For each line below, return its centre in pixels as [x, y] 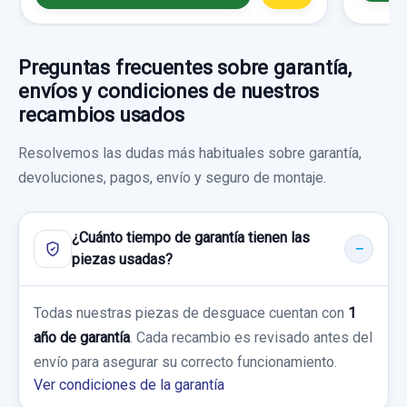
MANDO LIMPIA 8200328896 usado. [282, 250]
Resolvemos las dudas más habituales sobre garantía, [190, 153]
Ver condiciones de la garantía [129, 384]
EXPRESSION [97, 301]
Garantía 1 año [113, 342]
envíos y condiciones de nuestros [169, 90]
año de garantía [82, 337]
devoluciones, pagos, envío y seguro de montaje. [172, 177]
